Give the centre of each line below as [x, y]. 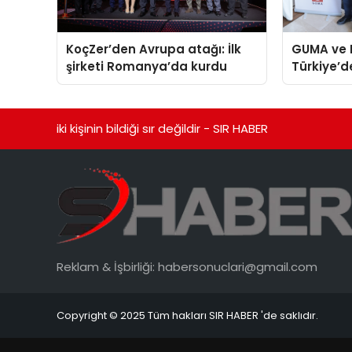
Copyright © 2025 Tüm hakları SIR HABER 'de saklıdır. [187, 315]
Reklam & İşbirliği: [107, 266]
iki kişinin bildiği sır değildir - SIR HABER [162, 129]
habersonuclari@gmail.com [238, 266]
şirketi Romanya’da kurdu [147, 67]
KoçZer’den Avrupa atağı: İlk [154, 49]
